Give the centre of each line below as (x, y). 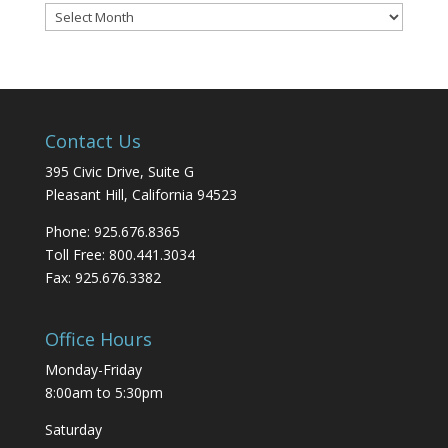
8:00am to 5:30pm (103, 393)
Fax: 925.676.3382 (102, 278)
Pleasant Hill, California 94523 (140, 195)
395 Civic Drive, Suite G (119, 172)
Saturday (73, 430)
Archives (70, 37)
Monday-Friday (93, 370)
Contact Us (92, 141)
